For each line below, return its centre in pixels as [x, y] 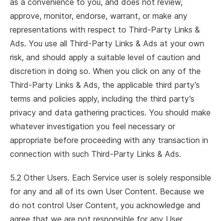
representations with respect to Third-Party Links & [105, 30]
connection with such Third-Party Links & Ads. [95, 154]
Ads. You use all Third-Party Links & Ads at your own [107, 43]
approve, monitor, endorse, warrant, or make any [99, 16]
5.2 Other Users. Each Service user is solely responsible [110, 178]
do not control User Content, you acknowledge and [105, 205]
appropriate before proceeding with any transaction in [109, 140]
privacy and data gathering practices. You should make [110, 112]
